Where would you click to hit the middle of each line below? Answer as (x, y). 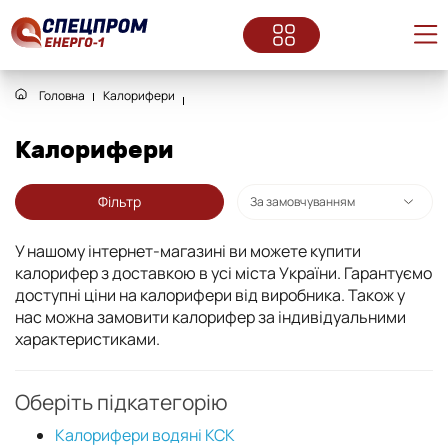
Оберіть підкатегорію (121, 402)
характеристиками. (87, 339)
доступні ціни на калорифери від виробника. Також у (210, 295)
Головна (61, 95)
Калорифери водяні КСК (145, 435)
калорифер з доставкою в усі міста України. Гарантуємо (223, 273)
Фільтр (119, 201)
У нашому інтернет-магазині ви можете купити (188, 251)
